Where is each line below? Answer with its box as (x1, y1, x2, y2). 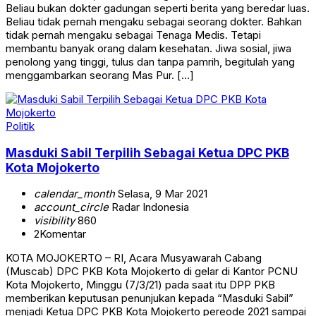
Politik (6, 119, 35, 133)
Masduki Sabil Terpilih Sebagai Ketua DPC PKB (6, 145, 289, 160)
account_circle (34, 200, 109, 214)
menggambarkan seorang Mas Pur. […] (6, 68, 194, 82)
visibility (34, 214, 75, 228)
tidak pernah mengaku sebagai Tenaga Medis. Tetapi (6, 28, 261, 42)
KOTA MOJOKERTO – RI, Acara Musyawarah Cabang (6, 251, 262, 265)
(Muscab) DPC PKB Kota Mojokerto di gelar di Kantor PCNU (6, 265, 298, 279)
